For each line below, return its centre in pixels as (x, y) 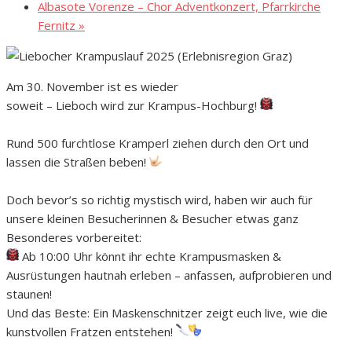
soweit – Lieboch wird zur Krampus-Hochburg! (133, 106)
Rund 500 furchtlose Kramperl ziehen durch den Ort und (158, 143)
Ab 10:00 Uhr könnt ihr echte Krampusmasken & (150, 257)
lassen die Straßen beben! (78, 162)
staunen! (29, 294)
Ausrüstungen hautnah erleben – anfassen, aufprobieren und (169, 275)
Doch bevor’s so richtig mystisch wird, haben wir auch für (159, 200)
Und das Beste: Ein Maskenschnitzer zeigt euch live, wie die (167, 313)
